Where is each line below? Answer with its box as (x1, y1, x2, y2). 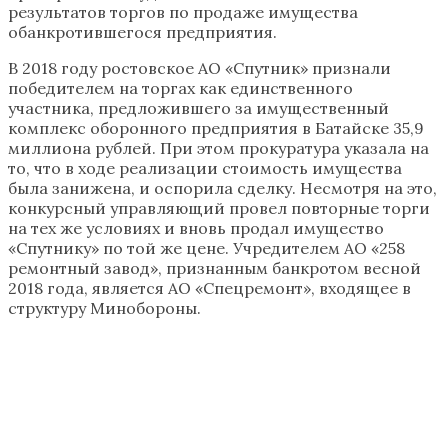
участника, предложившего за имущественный (8, 97, 389, 118)
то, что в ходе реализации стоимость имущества (8, 157, 402, 178)
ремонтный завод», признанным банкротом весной (8, 257, 421, 278)
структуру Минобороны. (8, 297, 201, 318)
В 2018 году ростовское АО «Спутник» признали (8, 57, 391, 78)
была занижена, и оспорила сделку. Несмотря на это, (8, 177, 437, 198)
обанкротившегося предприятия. (8, 21, 277, 42)
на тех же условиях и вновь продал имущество (8, 217, 384, 238)
